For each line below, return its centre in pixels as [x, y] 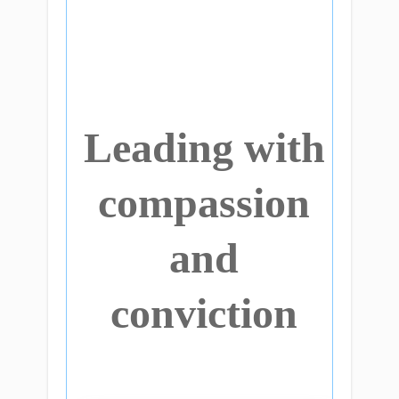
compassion [204, 203]
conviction [204, 313]
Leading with [204, 147]
